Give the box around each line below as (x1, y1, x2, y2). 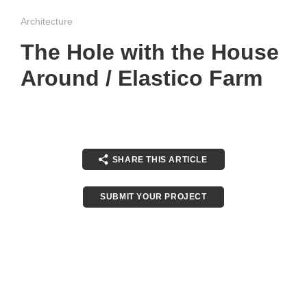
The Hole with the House (21, 40, 279, 65)
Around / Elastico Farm (21, 66, 262, 91)
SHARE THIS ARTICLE (112, 154, 208, 164)
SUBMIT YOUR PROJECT (100, 192, 207, 202)
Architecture (21, 16, 73, 27)
